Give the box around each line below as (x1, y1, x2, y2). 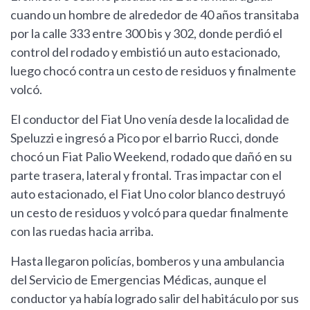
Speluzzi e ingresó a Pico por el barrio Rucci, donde (10, 130, 279, 146)
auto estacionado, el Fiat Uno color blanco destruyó (10, 186, 285, 202)
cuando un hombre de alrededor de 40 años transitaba (10, 7, 299, 23)
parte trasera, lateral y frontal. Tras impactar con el (10, 167, 282, 183)
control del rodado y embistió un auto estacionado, (10, 44, 280, 60)
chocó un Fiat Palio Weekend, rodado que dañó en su (10, 149, 292, 165)
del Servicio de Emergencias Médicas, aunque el (10, 272, 266, 288)
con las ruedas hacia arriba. (10, 224, 154, 239)
